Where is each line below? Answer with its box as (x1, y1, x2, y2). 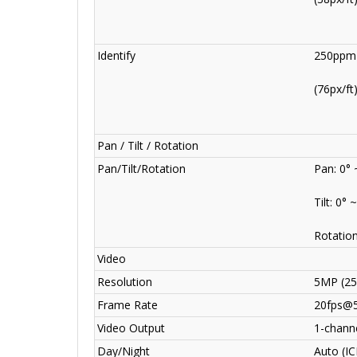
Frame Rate (97, 297, 158, 313)
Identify (97, 48, 135, 64)
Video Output (97, 320, 165, 336)
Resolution (97, 274, 152, 290)
